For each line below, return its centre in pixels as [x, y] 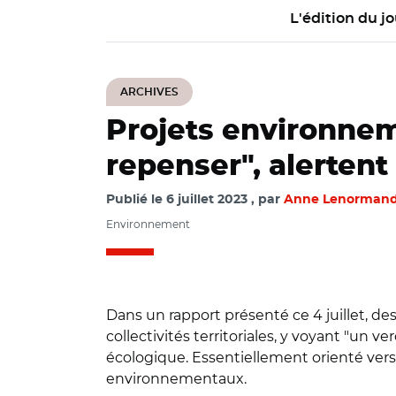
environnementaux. [176, 379]
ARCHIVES [149, 92]
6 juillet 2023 [207, 200]
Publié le [136, 200]
